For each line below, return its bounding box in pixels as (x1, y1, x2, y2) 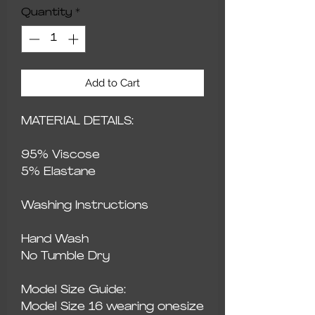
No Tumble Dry (21, 250, 110, 262)
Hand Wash (21, 233, 89, 245)
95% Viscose (21, 149, 100, 161)
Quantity (21, 8, 72, 18)
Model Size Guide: (21, 284, 126, 296)
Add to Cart (85, 76, 140, 89)
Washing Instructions (21, 200, 148, 212)
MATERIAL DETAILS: (21, 115, 134, 127)
